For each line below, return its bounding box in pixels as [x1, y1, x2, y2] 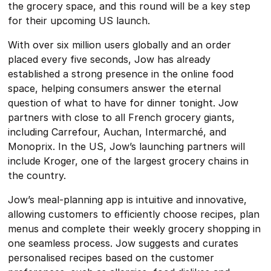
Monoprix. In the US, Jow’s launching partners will [8, 140, 246, 152]
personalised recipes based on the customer [8, 251, 215, 264]
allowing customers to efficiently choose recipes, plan [8, 207, 260, 220]
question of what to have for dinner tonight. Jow [8, 96, 239, 109]
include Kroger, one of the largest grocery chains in [8, 154, 249, 167]
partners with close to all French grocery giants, [8, 111, 235, 123]
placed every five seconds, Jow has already [8, 53, 211, 65]
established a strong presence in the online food [8, 67, 234, 80]
